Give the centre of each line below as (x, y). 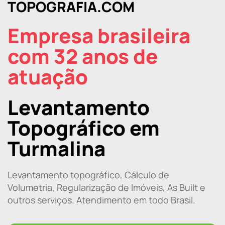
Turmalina (57, 148)
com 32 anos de (83, 56)
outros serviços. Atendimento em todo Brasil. (101, 200)
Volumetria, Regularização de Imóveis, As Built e (106, 187)
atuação (48, 76)
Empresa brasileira (99, 35)
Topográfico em (84, 128)
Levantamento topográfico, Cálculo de (88, 175)
